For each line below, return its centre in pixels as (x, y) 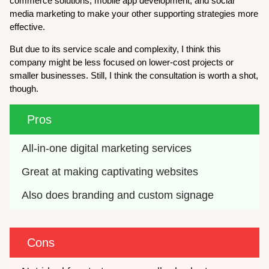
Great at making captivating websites (110, 171)
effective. (28, 26)
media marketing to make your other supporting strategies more (134, 13)
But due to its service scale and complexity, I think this (116, 49)
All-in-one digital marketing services (107, 148)
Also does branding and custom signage (118, 195)
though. (24, 88)
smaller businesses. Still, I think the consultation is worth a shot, (134, 75)
